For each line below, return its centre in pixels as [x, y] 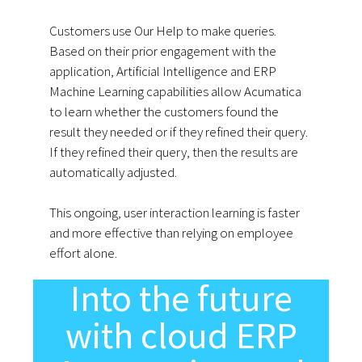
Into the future [181, 299]
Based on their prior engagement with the [163, 51]
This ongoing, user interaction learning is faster [175, 213]
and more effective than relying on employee [172, 233]
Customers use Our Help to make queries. [163, 31]
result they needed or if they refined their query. [179, 132]
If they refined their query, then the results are [174, 152]
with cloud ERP [181, 336]
